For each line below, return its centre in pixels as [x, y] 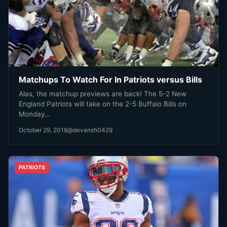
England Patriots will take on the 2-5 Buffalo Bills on [103, 104]
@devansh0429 [90, 130]
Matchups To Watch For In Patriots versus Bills [110, 80]
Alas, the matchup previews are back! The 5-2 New [103, 93]
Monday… [34, 114]
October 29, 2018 [43, 130]
